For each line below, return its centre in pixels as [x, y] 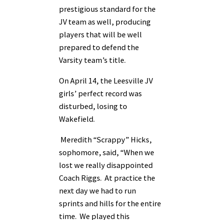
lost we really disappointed [106, 165]
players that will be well [100, 34]
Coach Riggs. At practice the [107, 178]
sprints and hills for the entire [110, 204]
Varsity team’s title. [92, 60]
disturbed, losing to [93, 106]
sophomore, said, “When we [107, 152]
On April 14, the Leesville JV [106, 80]
